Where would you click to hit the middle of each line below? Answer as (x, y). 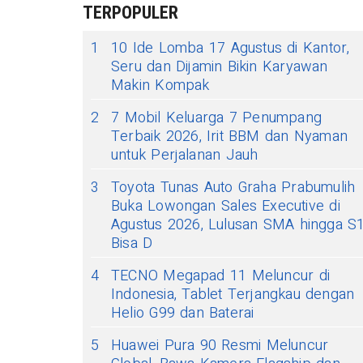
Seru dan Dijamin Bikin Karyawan (220, 67)
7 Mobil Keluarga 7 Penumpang (216, 118)
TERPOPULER (130, 13)
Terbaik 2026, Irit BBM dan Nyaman (230, 137)
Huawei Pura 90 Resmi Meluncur (220, 346)
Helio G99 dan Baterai (183, 313)
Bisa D (132, 243)
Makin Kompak (160, 85)
